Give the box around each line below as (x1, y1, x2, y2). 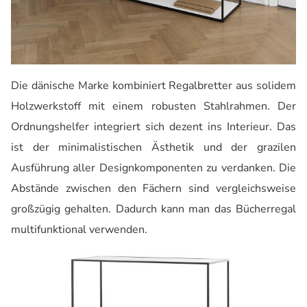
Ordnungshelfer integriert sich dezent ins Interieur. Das (11, 119, 296, 135)
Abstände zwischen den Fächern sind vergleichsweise (11, 181, 296, 197)
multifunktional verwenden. (11, 222, 147, 238)
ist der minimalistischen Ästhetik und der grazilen (11, 140, 296, 156)
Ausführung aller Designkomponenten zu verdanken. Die (11, 160, 296, 176)
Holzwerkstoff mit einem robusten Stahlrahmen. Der (11, 99, 296, 114)
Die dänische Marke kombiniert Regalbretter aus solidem (11, 78, 296, 94)
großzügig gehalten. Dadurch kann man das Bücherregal (11, 201, 296, 217)
